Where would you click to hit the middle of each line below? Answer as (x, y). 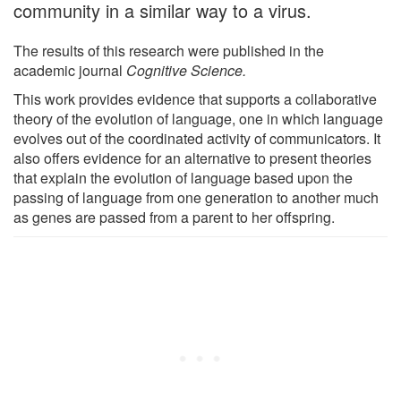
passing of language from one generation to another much (196, 197)
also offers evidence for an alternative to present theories (192, 158)
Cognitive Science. (186, 70)
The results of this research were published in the (169, 50)
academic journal (70, 70)
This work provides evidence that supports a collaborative (195, 98)
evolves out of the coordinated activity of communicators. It (197, 138)
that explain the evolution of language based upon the (183, 177)
